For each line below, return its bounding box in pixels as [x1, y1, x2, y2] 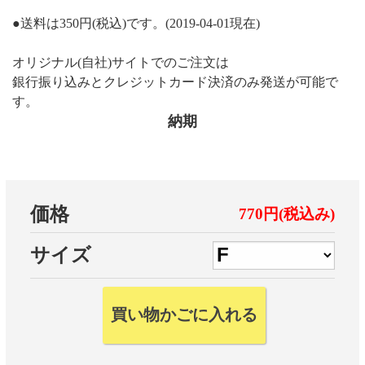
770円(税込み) [239, 204, 336, 222]
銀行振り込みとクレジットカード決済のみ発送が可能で [12, 74, 338, 89]
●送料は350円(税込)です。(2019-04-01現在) [12, 15, 260, 30]
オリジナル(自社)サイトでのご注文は [12, 55, 229, 69]
